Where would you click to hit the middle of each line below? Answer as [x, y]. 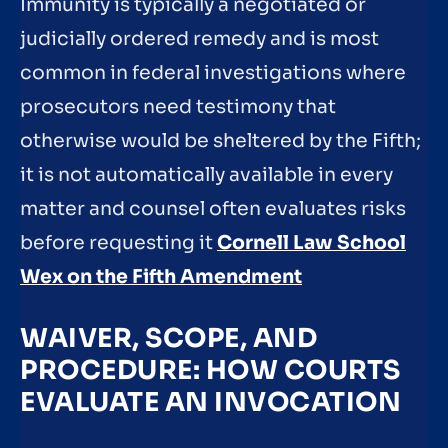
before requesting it [118, 243]
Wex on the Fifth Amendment [161, 277]
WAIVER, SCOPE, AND [168, 339]
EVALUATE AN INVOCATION [210, 403]
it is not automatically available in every [206, 175]
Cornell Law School [311, 243]
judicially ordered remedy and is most [199, 39]
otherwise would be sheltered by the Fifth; [220, 141]
